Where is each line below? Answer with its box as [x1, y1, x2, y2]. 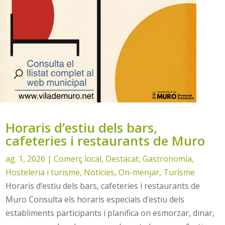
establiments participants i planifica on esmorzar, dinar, [6, 207, 215, 219]
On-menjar [119, 167, 160, 178]
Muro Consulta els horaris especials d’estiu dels [6, 194, 185, 205]
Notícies [84, 167, 115, 178]
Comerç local [54, 153, 102, 165]
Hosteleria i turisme [6, 167, 80, 178]
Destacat [105, 153, 139, 165]
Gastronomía [143, 153, 192, 165]
